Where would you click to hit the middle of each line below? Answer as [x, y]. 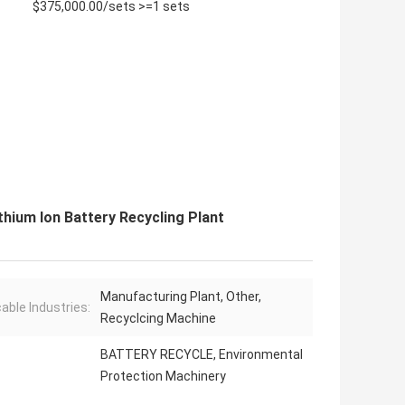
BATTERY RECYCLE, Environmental [202, 355]
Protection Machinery [163, 377]
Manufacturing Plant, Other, [181, 297]
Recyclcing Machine [158, 319]
